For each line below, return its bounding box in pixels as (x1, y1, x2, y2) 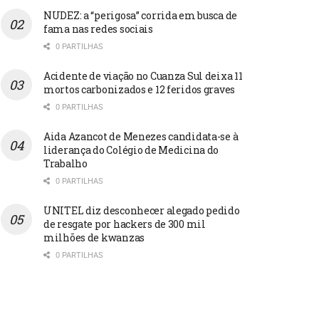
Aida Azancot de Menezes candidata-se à (43, 129, 239, 143)
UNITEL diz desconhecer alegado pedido (43, 203, 240, 217)
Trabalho (43, 156, 88, 170)
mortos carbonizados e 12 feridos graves (43, 82, 236, 96)
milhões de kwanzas (43, 230, 145, 244)
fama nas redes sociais (43, 21, 153, 36)
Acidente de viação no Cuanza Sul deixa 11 (43, 68, 243, 83)
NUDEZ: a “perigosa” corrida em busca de (43, 8, 238, 22)
